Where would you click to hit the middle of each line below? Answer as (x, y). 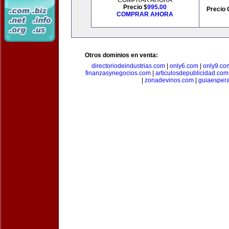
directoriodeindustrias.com (128, 66)
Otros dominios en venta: (121, 55)
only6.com (184, 66)
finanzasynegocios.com (118, 73)
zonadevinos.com (169, 80)
